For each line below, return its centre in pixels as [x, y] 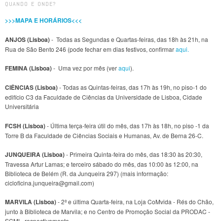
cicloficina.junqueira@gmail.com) [50, 183]
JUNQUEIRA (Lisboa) [35, 154]
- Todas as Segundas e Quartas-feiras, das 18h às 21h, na [129, 39]
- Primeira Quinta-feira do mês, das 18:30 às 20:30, [133, 154]
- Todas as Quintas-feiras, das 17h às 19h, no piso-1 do [132, 87]
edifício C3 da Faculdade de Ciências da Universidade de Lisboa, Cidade [104, 97]
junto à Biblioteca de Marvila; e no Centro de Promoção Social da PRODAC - [108, 211]
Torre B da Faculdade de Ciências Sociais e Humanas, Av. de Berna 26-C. [104, 135]
